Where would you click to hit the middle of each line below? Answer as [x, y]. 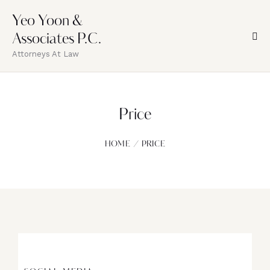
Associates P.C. [57, 39]
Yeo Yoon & [48, 21]
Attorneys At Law [46, 54]
